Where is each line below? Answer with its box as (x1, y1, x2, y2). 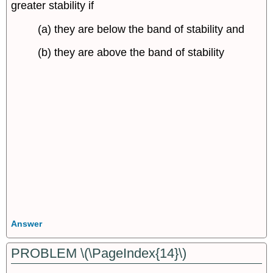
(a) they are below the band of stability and (38, 23, 245, 35)
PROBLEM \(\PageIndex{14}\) (11, 246, 187, 261)
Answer (11, 218, 43, 229)
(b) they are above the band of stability (38, 46, 225, 59)
